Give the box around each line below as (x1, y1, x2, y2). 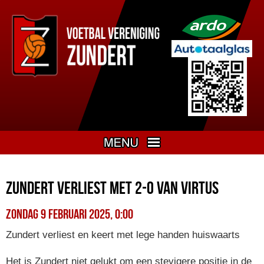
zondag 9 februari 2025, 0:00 (6, 206, 133, 222)
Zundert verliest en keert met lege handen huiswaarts (6, 229, 240, 241)
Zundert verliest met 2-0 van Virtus (6, 178, 219, 198)
